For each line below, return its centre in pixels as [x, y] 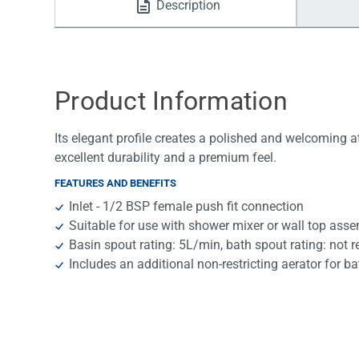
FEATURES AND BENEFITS [115, 184]
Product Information [171, 101]
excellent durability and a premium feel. [165, 158]
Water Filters [112, 24]
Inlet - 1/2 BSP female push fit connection [187, 207]
